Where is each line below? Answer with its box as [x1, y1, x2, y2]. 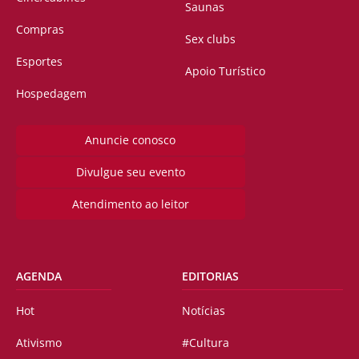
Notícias [181, 303, 225, 319]
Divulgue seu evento [75, 164, 185, 180]
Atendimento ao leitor [71, 196, 189, 212]
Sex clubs [185, 31, 236, 47]
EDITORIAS [181, 268, 239, 284]
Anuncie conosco [85, 132, 176, 148]
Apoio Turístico [185, 63, 265, 79]
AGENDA [16, 268, 62, 284]
